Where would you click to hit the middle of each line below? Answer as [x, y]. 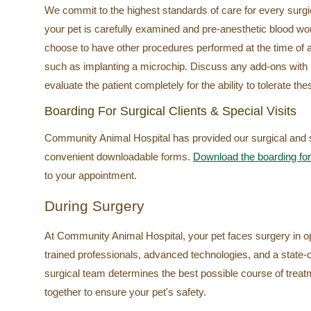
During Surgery [94, 205]
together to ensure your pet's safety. [125, 292]
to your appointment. [91, 176]
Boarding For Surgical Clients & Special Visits [170, 111]
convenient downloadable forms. [119, 157]
